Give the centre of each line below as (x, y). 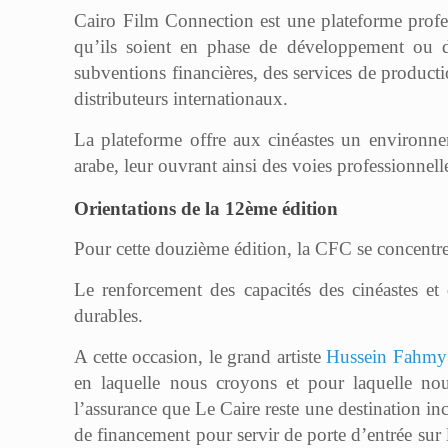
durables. (109, 315)
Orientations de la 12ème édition (206, 208)
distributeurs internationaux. (181, 98)
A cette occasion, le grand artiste (200, 356)
